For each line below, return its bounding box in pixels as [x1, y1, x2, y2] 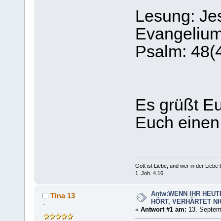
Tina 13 [50, 191, 75, 200]
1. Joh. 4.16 [135, 170, 163, 177]
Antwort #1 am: [140, 206, 186, 214]
